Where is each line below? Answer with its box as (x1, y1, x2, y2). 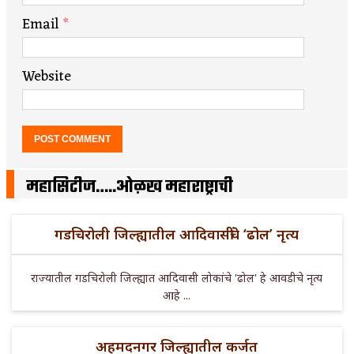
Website (22, 63, 71, 89)
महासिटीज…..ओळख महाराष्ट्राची (26, 173, 233, 201)
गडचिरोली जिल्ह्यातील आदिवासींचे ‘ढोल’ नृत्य (55, 224, 299, 243)
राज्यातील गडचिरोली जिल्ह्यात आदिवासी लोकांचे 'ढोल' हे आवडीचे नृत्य (31, 269, 323, 285)
